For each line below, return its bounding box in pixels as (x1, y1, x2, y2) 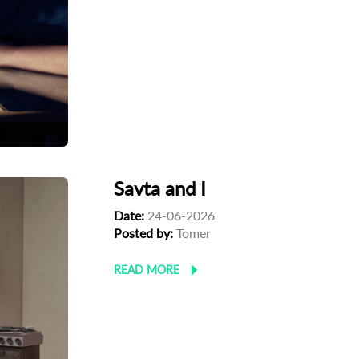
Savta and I (114, 176, 207, 200)
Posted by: (114, 225, 174, 241)
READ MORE (114, 263, 180, 277)
